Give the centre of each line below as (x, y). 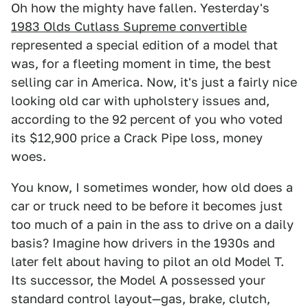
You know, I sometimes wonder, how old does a (152, 187)
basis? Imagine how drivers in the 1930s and (143, 243)
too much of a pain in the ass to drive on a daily (152, 224)
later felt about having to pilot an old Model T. (147, 262)
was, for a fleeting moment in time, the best (141, 64)
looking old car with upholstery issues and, (140, 101)
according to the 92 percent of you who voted (147, 119)
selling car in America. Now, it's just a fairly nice (154, 82)
